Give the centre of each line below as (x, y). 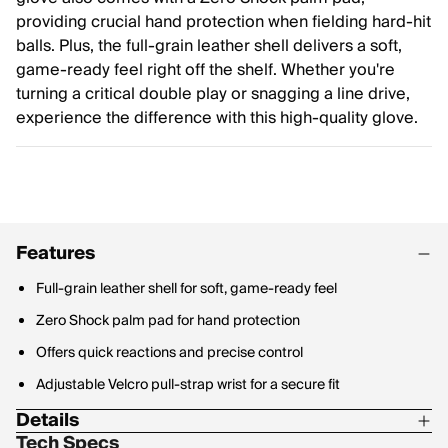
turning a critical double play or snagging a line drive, (213, 94)
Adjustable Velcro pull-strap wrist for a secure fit (188, 385)
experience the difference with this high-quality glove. (217, 118)
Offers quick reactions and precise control (169, 353)
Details (47, 420)
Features (55, 253)
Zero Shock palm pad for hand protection (168, 321)
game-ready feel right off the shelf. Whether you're (205, 70)
